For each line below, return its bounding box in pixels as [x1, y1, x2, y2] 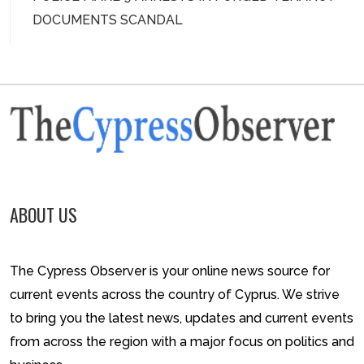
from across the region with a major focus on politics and [10, 334, 354, 350]
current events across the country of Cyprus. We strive [10, 287, 340, 303]
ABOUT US [10, 201, 77, 227]
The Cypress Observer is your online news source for [10, 263, 330, 279]
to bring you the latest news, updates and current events [10, 310, 353, 327]
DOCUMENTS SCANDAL [32, 11, 183, 28]
